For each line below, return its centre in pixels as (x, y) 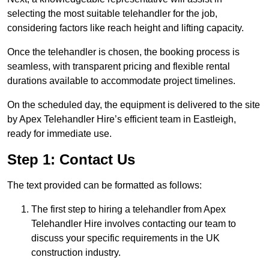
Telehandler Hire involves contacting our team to (134, 224)
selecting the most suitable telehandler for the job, (112, 14)
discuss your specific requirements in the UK (125, 238)
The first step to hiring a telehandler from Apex (128, 210)
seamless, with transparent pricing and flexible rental (119, 67)
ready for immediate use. (59, 134)
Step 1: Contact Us (71, 160)
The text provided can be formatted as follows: (104, 186)
